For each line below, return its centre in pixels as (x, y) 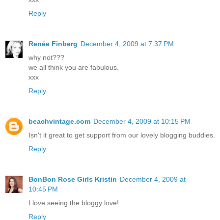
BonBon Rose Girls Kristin (73, 179)
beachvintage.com (59, 121)
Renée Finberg (53, 43)
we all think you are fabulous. (74, 67)
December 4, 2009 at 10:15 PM (142, 121)
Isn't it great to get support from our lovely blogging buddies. (122, 135)
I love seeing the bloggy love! (74, 203)
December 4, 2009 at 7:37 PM (127, 43)
